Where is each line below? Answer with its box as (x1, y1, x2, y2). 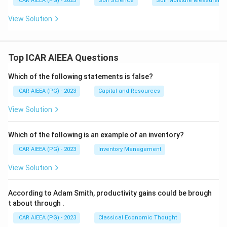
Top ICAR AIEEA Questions (8, 52, 119, 63)
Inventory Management (98, 146, 161, 153)
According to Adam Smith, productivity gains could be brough (8, 189, 212, 197)
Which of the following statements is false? (8, 72, 153, 81)
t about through (8, 199, 62, 207)
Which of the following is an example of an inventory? (8, 131, 184, 139)
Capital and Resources (98, 88, 160, 94)
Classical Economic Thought (98, 214, 177, 221)
